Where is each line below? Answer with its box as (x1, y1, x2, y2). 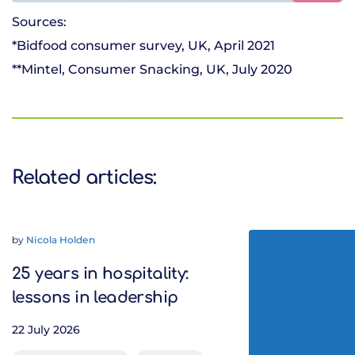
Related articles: (12, 167, 156, 189)
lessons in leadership (12, 288, 178, 307)
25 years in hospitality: (12, 265, 189, 283)
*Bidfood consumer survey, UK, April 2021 (12, 38, 275, 53)
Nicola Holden (26, 234, 95, 246)
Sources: (12, 14, 67, 29)
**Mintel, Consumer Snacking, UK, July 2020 (12, 62, 292, 77)
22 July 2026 (12, 323, 80, 337)
